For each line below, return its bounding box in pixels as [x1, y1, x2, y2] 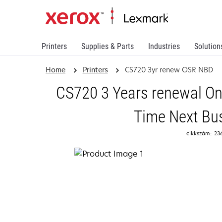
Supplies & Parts [81, 42, 134, 51]
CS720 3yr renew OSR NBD [125, 65, 214, 74]
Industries [148, 42, 180, 51]
